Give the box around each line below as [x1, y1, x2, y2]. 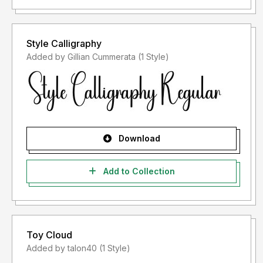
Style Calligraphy [26, 38, 102, 50]
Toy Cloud [26, 229, 72, 241]
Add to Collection [100, 166, 175, 177]
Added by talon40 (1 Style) [99, 243, 130, 254]
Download [116, 133, 160, 144]
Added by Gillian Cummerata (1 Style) [138, 52, 169, 62]
